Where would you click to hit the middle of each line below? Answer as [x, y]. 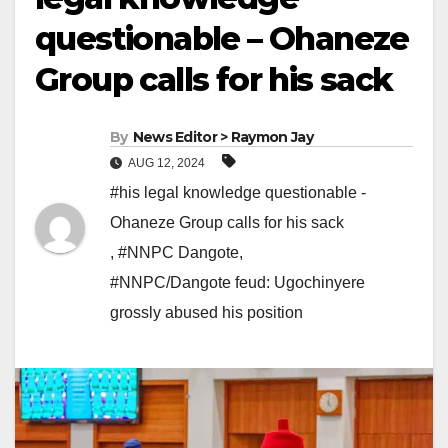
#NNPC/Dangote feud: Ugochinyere [237, 283]
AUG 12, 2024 [167, 163]
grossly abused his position [206, 313]
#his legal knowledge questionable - [238, 193]
